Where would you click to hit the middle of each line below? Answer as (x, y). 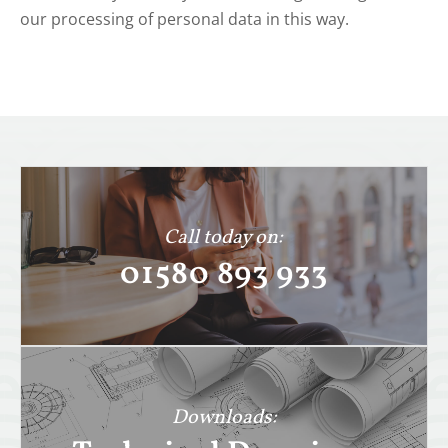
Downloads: (224, 417)
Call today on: (224, 237)
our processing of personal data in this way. (184, 19)
